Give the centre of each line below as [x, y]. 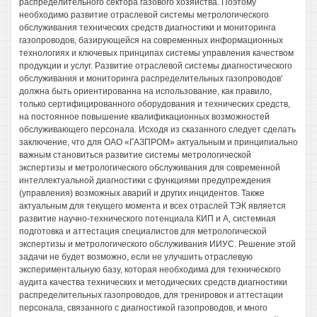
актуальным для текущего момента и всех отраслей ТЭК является [152, 206]
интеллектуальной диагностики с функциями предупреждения [145, 180]
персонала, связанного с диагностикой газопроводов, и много [143, 308]
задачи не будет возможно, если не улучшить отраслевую [136, 257]
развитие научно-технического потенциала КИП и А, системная [148, 219]
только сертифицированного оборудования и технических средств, [155, 104]
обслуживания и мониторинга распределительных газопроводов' [151, 79]
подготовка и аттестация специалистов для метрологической [143, 231]
